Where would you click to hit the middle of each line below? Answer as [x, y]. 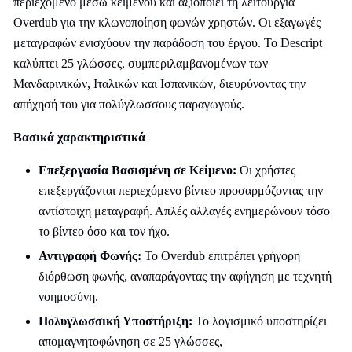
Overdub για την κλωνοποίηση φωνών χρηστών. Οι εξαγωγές [167, 22]
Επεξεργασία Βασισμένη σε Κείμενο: [137, 170]
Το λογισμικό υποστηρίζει [260, 321]
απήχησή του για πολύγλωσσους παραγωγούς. [129, 104]
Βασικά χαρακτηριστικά [79, 137]
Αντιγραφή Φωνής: [90, 256]
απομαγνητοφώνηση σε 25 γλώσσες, [130, 341]
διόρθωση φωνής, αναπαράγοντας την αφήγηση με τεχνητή [185, 276]
